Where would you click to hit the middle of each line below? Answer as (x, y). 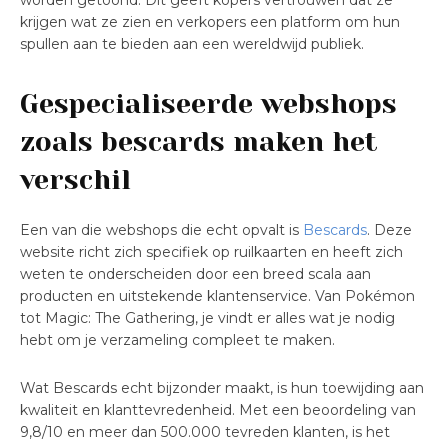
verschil (75, 180)
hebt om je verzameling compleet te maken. (177, 340)
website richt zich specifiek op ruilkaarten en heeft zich (211, 252)
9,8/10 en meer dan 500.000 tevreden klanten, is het (205, 432)
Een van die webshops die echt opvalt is (161, 230)
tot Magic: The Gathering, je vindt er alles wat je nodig (207, 318)
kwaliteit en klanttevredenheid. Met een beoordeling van (218, 410)
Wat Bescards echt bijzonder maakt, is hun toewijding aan (222, 388)
